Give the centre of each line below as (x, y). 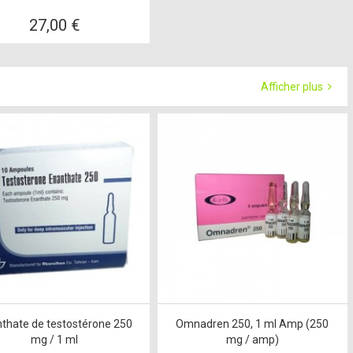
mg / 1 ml (55, 340)
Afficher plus (293, 87)
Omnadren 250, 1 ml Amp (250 (253, 324)
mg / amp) (252, 340)
